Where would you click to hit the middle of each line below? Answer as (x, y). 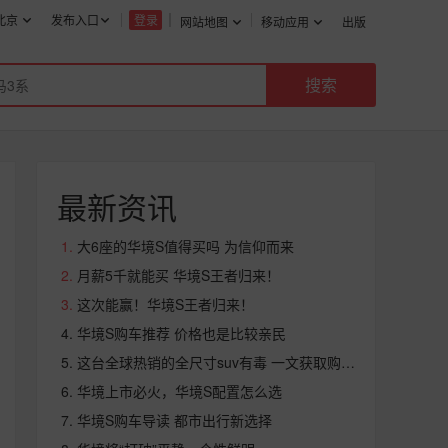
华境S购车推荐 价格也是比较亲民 (181, 333)
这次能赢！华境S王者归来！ (165, 304)
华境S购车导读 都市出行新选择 (174, 420)
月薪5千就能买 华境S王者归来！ (178, 275)
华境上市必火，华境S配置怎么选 (179, 391)
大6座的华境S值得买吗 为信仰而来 (185, 246)
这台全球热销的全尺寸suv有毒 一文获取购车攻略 (348, 362)
